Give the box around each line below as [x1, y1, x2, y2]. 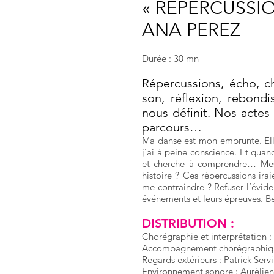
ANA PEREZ [142, 19, 240, 41]
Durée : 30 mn [142, 53, 199, 64]
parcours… [142, 120, 202, 135]
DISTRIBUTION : [142, 216, 234, 231]
